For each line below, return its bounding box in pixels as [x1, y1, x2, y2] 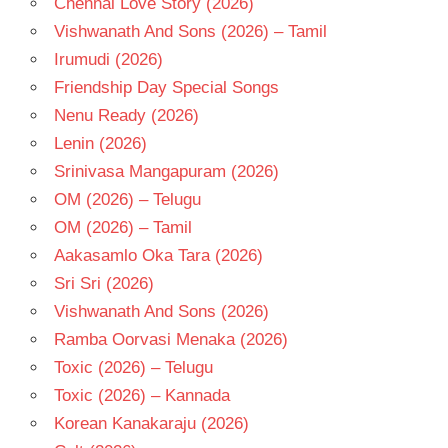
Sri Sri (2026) [53, 273, 154, 293]
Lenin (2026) [53, 133, 147, 153]
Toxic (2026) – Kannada [53, 385, 230, 405]
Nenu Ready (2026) [53, 105, 199, 125]
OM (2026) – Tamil [53, 217, 192, 237]
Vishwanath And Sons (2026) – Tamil [53, 21, 327, 41]
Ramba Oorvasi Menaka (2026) [53, 329, 288, 349]
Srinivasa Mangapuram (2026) [53, 161, 279, 181]
